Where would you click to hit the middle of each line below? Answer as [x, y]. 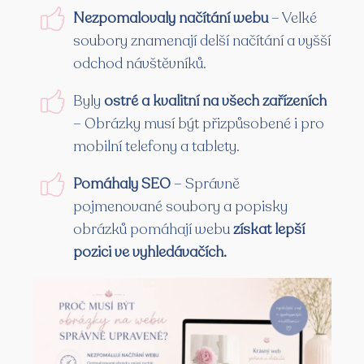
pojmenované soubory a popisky [180, 207]
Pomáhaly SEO [122, 184]
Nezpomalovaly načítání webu [172, 18]
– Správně [205, 184]
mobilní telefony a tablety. [156, 147]
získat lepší [269, 230]
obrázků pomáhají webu [153, 230]
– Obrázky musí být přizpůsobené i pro [199, 124]
